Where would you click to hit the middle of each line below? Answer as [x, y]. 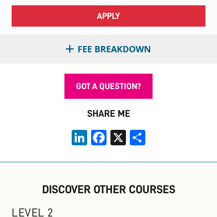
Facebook [124, 134]
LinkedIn [103, 134]
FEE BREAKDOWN [114, 49]
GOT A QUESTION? [108, 86]
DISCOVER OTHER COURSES [108, 190]
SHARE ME [108, 114]
